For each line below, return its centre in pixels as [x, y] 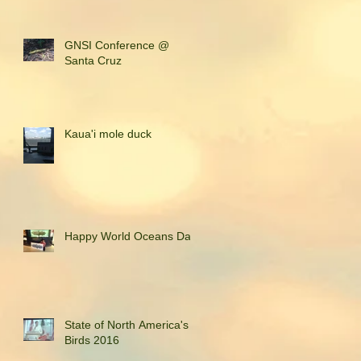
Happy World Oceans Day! [132, 236]
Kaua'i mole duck [108, 134]
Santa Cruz [93, 60]
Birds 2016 [92, 340]
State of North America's [127, 325]
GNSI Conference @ [117, 45]
